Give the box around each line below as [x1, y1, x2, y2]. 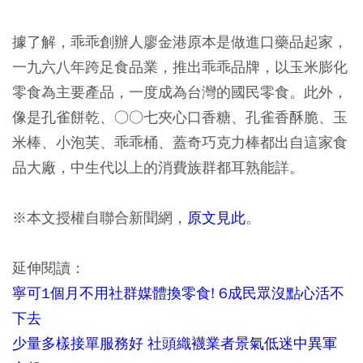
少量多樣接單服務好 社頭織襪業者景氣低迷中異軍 [12, 333, 337, 352]
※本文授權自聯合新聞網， [12, 207, 187, 227]
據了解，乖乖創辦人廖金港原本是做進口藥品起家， [12, 32, 348, 51]
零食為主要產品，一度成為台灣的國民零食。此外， [12, 82, 348, 101]
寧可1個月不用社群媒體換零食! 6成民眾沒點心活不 [12, 283, 344, 302]
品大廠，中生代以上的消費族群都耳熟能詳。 [12, 157, 304, 177]
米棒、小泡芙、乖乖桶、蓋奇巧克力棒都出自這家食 [12, 132, 348, 152]
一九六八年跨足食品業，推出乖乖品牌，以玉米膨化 [12, 57, 348, 76]
